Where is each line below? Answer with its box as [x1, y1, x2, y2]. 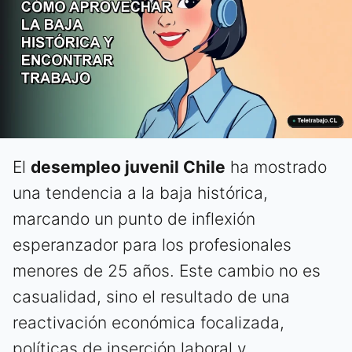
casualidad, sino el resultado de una [13, 287, 290, 307]
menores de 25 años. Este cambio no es [13, 261, 321, 281]
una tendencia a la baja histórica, [13, 183, 268, 203]
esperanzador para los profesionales [13, 235, 291, 255]
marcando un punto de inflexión [13, 209, 255, 229]
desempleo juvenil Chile [31, 157, 225, 178]
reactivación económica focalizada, [13, 313, 284, 333]
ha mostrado [225, 157, 327, 178]
